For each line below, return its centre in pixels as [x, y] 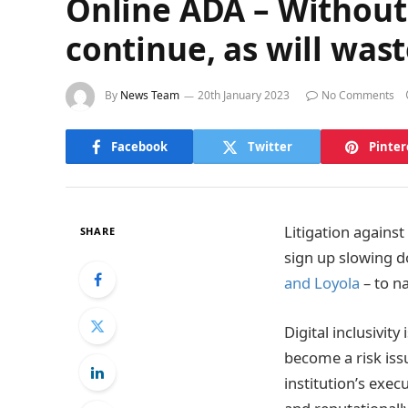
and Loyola [324, 283]
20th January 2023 [244, 96]
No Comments [358, 96]
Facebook [139, 146]
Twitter [270, 146]
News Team [150, 96]
